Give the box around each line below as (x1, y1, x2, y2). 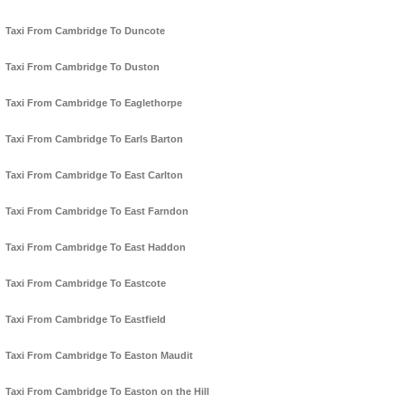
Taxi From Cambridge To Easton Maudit (5, 350, 193, 362)
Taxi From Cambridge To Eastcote (5, 278, 166, 289)
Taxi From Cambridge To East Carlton (5, 170, 183, 181)
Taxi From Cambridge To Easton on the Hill (5, 386, 209, 398)
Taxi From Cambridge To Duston (5, 61, 160, 73)
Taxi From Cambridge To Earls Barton (5, 133, 183, 145)
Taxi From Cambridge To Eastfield (5, 314, 166, 326)
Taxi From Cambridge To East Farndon (5, 206, 188, 217)
